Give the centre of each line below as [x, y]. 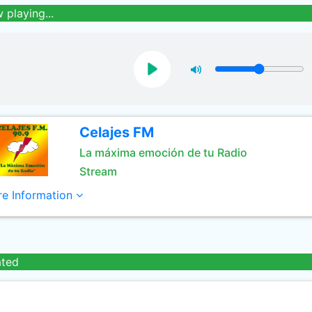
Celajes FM [116, 132]
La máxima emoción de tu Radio [163, 153]
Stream [98, 171]
